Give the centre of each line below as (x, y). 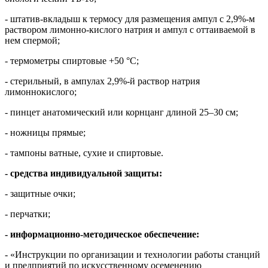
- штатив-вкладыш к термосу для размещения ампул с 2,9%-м (130, 19)
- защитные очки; (40, 194)
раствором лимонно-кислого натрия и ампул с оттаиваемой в (130, 30)
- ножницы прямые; (45, 133)
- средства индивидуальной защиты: (83, 173)
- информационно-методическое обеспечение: (102, 234)
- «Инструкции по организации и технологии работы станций (133, 255)
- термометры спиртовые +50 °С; (72, 61)
